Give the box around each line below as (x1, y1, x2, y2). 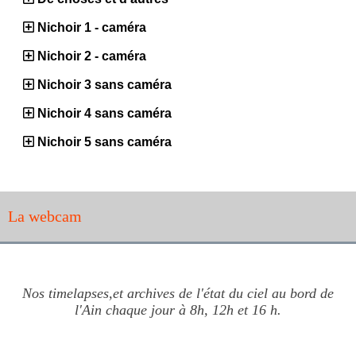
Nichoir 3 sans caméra (37, 77, 172, 91)
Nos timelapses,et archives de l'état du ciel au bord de (22, 284, 334, 301)
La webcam (8, 207, 82, 225)
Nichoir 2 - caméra (37, 48, 146, 63)
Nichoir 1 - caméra (37, 20, 146, 34)
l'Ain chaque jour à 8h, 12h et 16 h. (75, 301, 281, 318)
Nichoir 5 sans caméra (37, 134, 172, 149)
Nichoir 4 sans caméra (37, 106, 172, 120)
